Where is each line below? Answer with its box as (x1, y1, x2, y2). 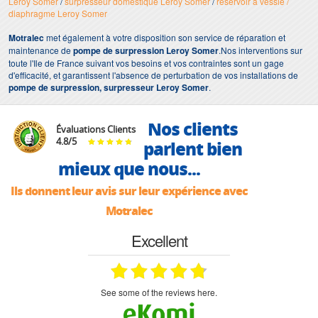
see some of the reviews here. (106, 286, 217, 299)
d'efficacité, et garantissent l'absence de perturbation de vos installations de (9, 69, 298, 82)
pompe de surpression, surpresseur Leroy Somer (9, 81, 209, 94)
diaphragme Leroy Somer (9, 7, 107, 20)
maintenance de (9, 44, 73, 57)
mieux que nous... (57, 156, 200, 182)
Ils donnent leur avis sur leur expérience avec (10, 182, 248, 199)
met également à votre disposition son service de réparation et (44, 31, 285, 44)
